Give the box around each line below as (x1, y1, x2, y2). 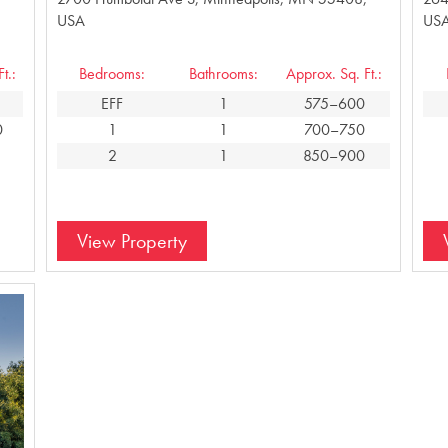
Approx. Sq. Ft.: (286, 62, 383, 84)
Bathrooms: (188, 62, 258, 84)
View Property (76, 227, 187, 254)
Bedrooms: (79, 62, 146, 84)
